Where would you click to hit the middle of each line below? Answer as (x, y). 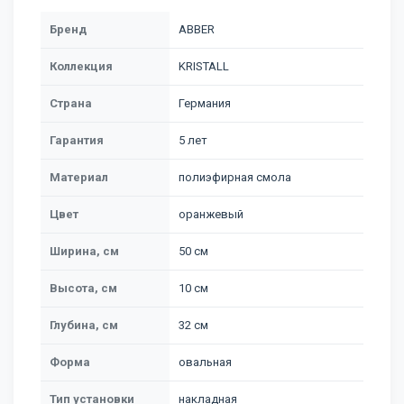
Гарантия (77, 140)
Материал (79, 177)
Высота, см (83, 288)
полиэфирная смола (235, 177)
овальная (205, 362)
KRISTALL (204, 66)
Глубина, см (84, 325)
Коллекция (81, 66)
